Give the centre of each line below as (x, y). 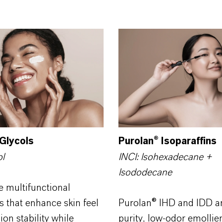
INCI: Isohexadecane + (165, 157)
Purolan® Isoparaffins (167, 141)
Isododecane (145, 172)
